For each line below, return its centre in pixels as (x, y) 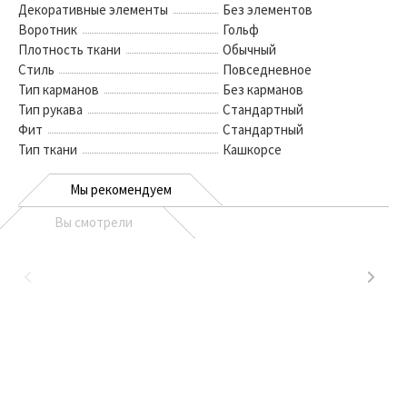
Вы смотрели (93, 222)
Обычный (249, 50)
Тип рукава (50, 109)
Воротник (48, 30)
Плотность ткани (69, 50)
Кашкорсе (252, 149)
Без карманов (263, 89)
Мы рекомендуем (120, 189)
